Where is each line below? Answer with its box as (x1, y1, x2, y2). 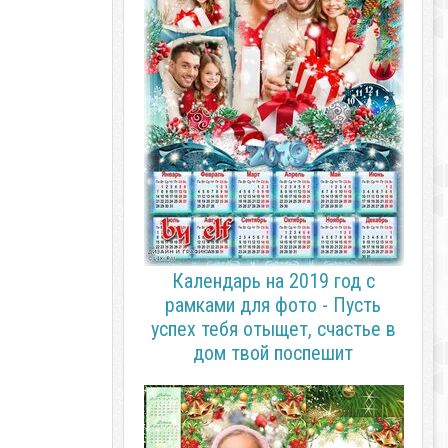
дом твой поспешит (193, 341, 353, 365)
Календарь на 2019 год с (171, 269, 375, 293)
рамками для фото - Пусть (165, 293, 381, 317)
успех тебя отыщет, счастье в (150, 317, 396, 341)
